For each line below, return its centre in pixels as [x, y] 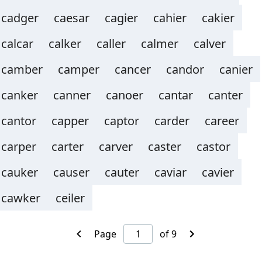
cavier [218, 172]
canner [72, 95]
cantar [176, 95]
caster [165, 146]
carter [68, 146]
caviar [170, 172]
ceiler [70, 198]
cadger [20, 18]
